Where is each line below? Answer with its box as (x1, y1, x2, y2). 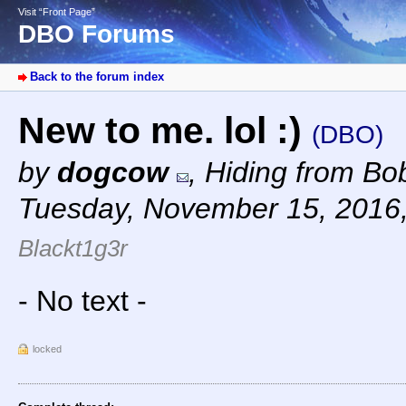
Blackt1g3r (18, 235, 128, 263)
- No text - (18, 285, 147, 318)
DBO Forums (18, 20, 175, 49)
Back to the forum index (30, 70, 164, 84)
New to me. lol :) (18, 110, 312, 152)
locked (33, 343, 62, 355)
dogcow (57, 156, 169, 189)
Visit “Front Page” (18, 6, 95, 17)
